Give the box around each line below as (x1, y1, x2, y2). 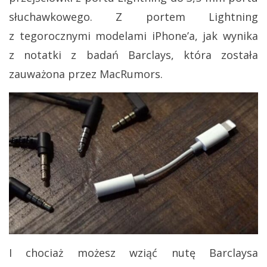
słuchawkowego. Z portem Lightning (9, 10, 258, 24)
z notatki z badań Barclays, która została (9, 48, 258, 63)
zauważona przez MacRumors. (9, 67, 163, 82)
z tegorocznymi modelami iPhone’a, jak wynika (9, 29, 258, 44)
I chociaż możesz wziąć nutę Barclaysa (9, 246, 258, 260)
